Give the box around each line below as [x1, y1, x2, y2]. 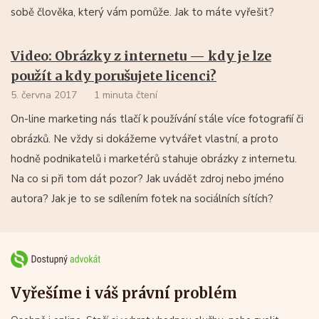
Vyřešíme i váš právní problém [11, 284, 237, 302]
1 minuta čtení [94, 88, 157, 102]
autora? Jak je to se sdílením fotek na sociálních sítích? [11, 191, 273, 206]
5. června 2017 [11, 88, 77, 102]
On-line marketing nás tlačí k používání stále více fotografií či [11, 111, 303, 126]
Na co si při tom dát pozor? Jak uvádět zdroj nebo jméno [11, 171, 284, 186]
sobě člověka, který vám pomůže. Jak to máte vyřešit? [11, 4, 274, 19]
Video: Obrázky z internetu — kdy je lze [11, 47, 271, 64]
